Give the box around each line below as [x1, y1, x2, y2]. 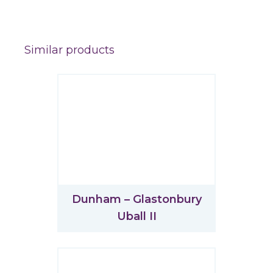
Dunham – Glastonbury [71, 193, 202, 206]
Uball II [116, 210, 157, 223]
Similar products [24, 43, 115, 57]
